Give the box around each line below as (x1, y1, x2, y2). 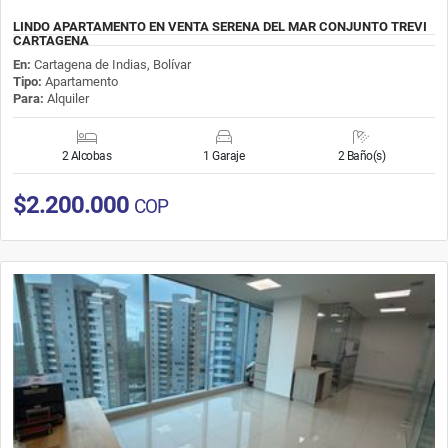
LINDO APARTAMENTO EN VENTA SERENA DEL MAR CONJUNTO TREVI (13, 18, 427, 34)
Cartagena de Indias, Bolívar (34, 56, 191, 72)
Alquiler (44, 90, 89, 106)
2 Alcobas (61, 148, 112, 163)
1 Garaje (203, 148, 245, 163)
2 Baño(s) (337, 148, 386, 163)
